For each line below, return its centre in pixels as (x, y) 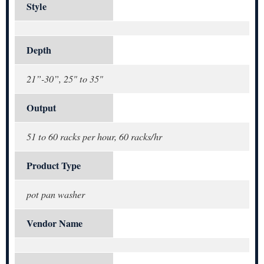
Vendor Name (55, 223)
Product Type (54, 165)
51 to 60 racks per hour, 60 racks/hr (94, 136)
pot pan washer (56, 194)
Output (41, 108)
